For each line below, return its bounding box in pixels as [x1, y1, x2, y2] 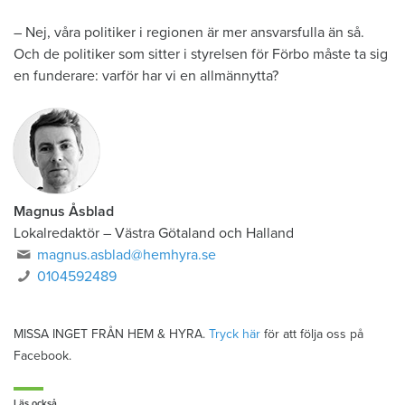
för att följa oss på [260, 326, 363, 343]
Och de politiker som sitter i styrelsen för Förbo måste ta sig [14, 45, 388, 64]
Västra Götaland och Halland [115, 224, 294, 243]
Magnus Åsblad [14, 202, 114, 221]
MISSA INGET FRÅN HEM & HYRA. [14, 326, 209, 343]
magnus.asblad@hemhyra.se [37, 246, 217, 265]
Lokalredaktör [14, 224, 99, 243]
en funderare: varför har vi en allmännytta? [14, 67, 278, 86]
